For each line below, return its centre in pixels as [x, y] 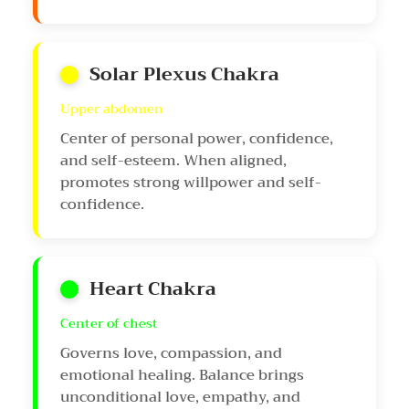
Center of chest [109, 324]
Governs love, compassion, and [171, 354]
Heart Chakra [153, 289]
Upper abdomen [112, 109]
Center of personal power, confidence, [197, 139]
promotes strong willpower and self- [191, 183]
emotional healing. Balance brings [182, 376]
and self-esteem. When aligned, [173, 161]
